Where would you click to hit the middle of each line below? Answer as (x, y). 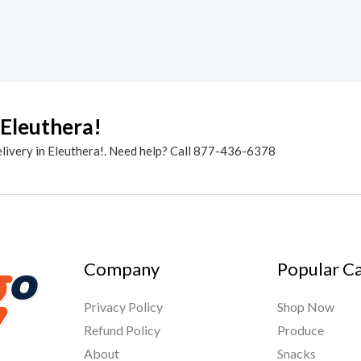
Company (121, 269)
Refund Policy (122, 330)
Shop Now (306, 306)
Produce (301, 330)
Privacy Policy (123, 306)
